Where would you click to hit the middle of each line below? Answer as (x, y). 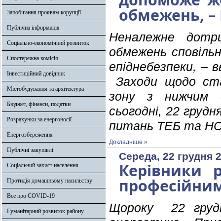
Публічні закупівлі (30, 150)
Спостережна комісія (33, 58)
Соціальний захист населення (43, 165)
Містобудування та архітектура (45, 89)
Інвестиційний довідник (36, 74)
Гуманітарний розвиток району (45, 211)
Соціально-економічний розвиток (48, 43)
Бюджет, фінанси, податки (39, 104)
